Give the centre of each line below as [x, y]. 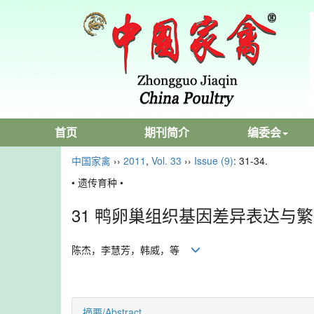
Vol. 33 [166, 161]
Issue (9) [214, 161]
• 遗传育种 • [97, 182]
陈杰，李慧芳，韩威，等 [131, 249]
